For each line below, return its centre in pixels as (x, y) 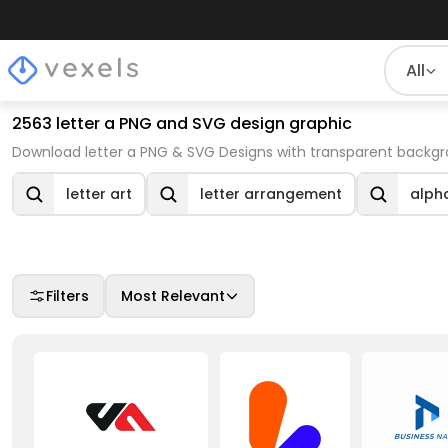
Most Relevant (173, 296)
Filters (67, 296)
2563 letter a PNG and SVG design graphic (182, 123)
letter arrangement (271, 194)
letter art (99, 194)
